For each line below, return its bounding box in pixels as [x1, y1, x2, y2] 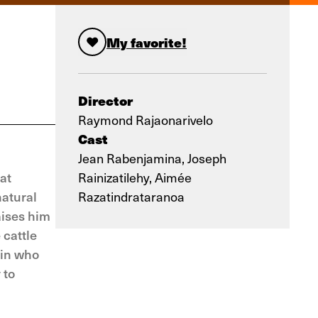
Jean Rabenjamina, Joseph [78, 149, 226, 167]
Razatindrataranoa [78, 187, 185, 205]
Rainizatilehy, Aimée [78, 168, 192, 186]
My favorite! [106, 32, 187, 52]
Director [78, 91, 133, 110]
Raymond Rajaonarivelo [78, 111, 213, 128]
